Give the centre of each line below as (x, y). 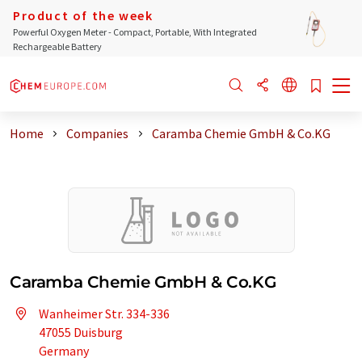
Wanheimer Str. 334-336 (104, 314)
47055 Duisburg (81, 332)
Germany (64, 351)
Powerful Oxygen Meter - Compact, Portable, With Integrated (135, 32)
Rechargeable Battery (57, 46)
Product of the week (83, 15)
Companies (98, 133)
